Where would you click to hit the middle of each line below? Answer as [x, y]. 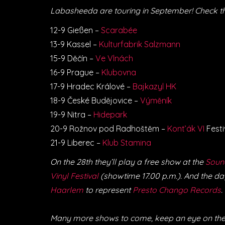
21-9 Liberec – [76, 142]
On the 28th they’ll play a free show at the [128, 162]
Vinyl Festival [74, 176]
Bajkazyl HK [154, 86]
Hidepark [109, 114]
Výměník [156, 100]
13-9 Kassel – [75, 44]
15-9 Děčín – [73, 58]
